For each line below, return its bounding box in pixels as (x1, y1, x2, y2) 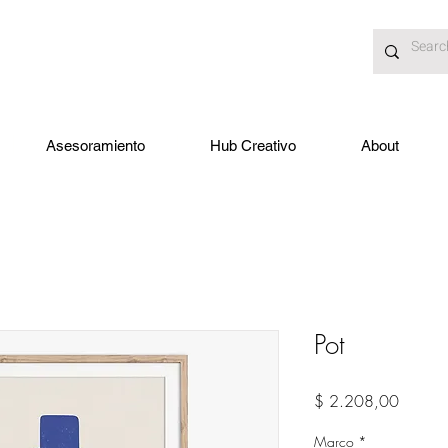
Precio (398, 388, 439, 411)
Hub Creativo (210, 136, 296, 154)
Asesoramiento (46, 136, 145, 154)
